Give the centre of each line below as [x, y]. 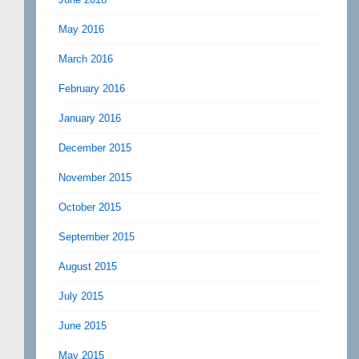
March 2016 [86, 58]
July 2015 [81, 296]
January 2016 [90, 118]
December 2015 [95, 147]
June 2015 [83, 325]
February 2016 [92, 88]
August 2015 [88, 266]
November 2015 [95, 177]
